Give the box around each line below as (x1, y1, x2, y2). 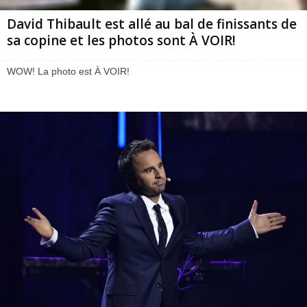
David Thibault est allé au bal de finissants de (7, 14, 297, 33)
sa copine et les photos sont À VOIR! (7, 31, 236, 49)
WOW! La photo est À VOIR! (7, 65, 130, 77)
